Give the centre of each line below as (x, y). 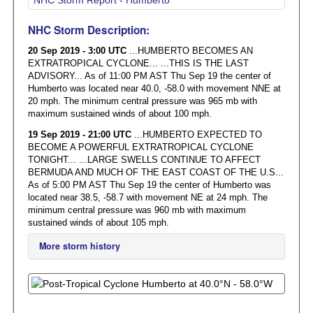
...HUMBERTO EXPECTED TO (198, 134)
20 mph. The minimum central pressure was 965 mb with (142, 101)
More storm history (79, 246)
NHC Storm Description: (88, 30)
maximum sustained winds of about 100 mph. (119, 114)
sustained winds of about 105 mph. (98, 223)
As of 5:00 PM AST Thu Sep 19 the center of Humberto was (149, 185)
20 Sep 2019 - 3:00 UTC (78, 51)
